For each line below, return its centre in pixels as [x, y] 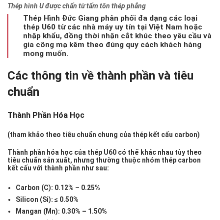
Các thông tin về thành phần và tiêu [100, 76]
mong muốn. [46, 54]
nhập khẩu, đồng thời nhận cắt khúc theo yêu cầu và [117, 36]
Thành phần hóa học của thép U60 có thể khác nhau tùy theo [105, 152]
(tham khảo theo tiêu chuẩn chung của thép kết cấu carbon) [104, 135]
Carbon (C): [34, 188]
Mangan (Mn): [38, 211]
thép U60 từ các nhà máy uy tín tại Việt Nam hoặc [113, 27]
